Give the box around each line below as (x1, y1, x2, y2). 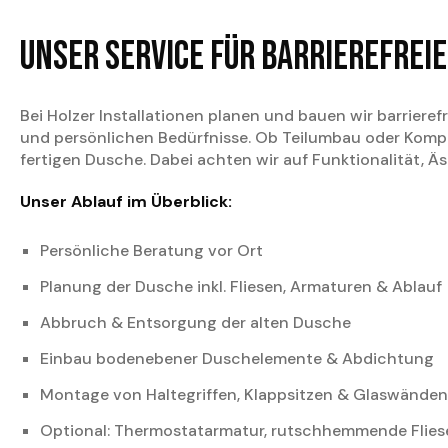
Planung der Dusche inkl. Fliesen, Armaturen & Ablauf (40, 276, 442, 298)
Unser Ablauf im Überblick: (20, 191, 232, 213)
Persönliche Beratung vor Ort (40, 240, 263, 262)
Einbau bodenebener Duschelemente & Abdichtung (40, 348, 434, 370)
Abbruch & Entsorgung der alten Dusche (40, 312, 351, 334)
